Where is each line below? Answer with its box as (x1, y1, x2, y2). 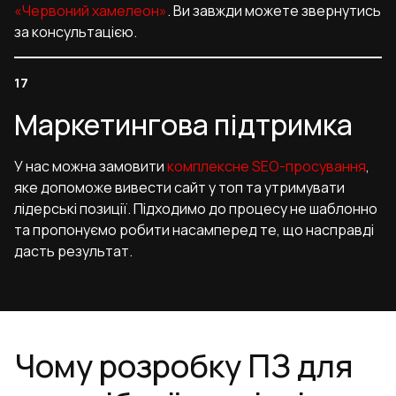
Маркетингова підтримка (14, 105, 353, 145)
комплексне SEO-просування (167, 156, 366, 177)
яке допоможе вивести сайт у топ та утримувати (14, 178, 345, 198)
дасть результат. (14, 241, 133, 262)
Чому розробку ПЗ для (14, 344, 354, 388)
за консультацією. (14, 22, 137, 42)
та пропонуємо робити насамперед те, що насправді (14, 220, 374, 240)
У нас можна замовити (14, 156, 167, 177)
